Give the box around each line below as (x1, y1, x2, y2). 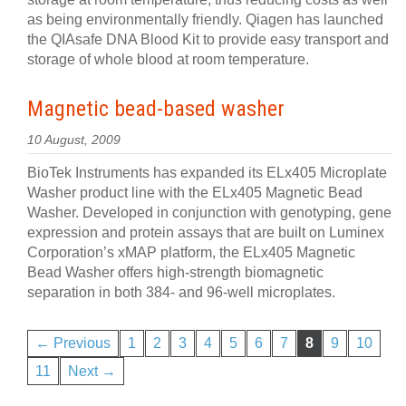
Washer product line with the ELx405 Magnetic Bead (27, 185, 362, 200)
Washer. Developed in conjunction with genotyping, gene (27, 205, 391, 220)
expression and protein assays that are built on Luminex (27, 225, 384, 240)
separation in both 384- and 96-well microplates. (27, 285, 335, 300)
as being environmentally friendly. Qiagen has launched (27, 12, 383, 27)
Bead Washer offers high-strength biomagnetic (27, 265, 324, 280)
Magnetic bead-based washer (27, 96, 285, 121)
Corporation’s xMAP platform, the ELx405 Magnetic (27, 245, 355, 260)
